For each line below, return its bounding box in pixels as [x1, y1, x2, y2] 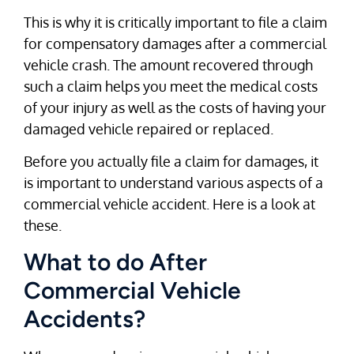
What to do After [24, 247, 207, 277]
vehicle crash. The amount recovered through [24, 55, 313, 73]
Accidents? [24, 303, 145, 333]
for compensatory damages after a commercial [24, 34, 326, 52]
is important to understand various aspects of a [24, 174, 323, 192]
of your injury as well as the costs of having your [24, 98, 326, 116]
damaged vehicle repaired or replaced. [24, 119, 273, 137]
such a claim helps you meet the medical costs [24, 77, 318, 95]
